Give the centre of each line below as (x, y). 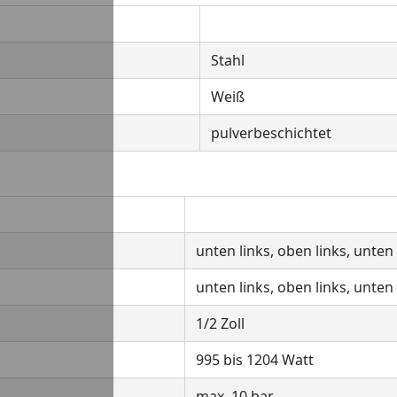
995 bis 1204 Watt (255, 360)
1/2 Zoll (222, 323)
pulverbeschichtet (271, 133)
